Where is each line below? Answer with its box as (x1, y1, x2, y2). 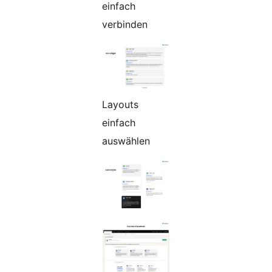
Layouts (102, 98, 138, 110)
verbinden (102, 18, 148, 30)
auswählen (102, 134, 150, 147)
